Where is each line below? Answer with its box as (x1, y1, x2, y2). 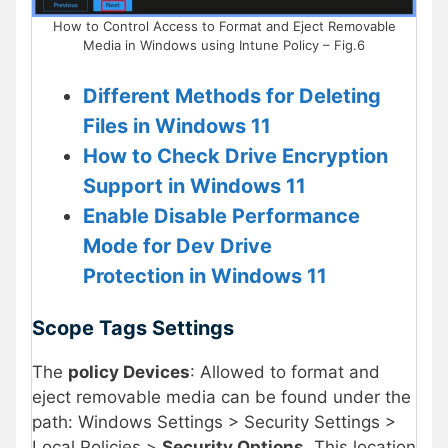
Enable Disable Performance (83, 203, 360, 228)
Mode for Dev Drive (83, 233, 272, 258)
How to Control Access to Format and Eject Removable (52, 18, 396, 35)
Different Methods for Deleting (83, 83, 381, 108)
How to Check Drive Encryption (83, 143, 388, 168)
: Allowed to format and (190, 362, 380, 383)
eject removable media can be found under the (32, 387, 411, 408)
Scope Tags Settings (32, 316, 234, 341)
